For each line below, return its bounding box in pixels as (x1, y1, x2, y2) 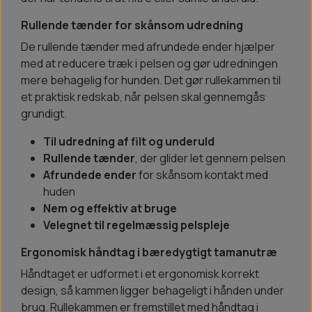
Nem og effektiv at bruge (43, 201, 177, 217)
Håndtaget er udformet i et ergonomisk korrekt (21, 266, 259, 282)
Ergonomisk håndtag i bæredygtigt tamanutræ (21, 244, 277, 260)
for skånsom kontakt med (136, 167, 268, 183)
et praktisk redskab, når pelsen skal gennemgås (21, 89, 265, 105)
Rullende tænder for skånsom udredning (21, 17, 243, 33)
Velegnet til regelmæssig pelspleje (43, 217, 230, 233)
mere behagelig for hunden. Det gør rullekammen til (21, 72, 281, 88)
